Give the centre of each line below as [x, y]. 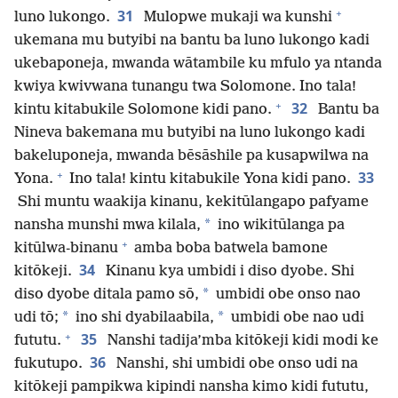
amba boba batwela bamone [229, 249]
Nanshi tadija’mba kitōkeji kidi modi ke [241, 341]
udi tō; [36, 318]
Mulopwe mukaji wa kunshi [236, 18]
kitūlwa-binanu [66, 249]
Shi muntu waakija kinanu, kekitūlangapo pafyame [191, 203]
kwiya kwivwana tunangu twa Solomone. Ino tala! [185, 87]
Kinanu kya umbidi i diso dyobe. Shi [228, 272]
